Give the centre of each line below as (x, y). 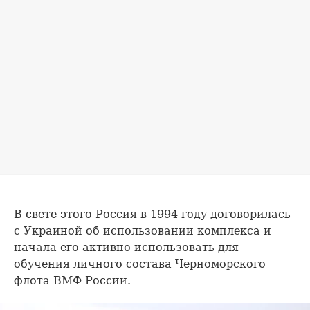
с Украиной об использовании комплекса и (143, 231)
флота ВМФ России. (72, 281)
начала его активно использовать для (126, 248)
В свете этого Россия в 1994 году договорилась (152, 215)
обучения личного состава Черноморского (140, 264)
